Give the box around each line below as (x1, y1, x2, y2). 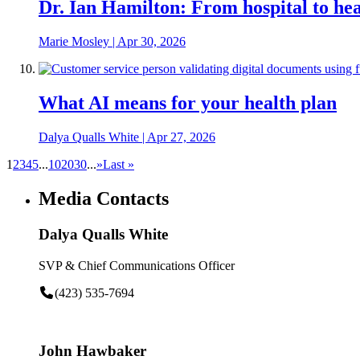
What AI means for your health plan (39, 92, 337, 114)
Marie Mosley (39, 35, 109, 49)
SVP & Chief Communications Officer (39, 258, 235, 272)
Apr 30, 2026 (117, 35, 186, 49)
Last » (103, 157, 134, 172)
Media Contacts (39, 188, 169, 210)
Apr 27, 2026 (147, 130, 215, 145)
